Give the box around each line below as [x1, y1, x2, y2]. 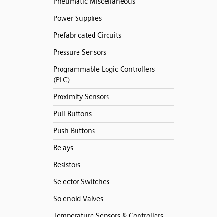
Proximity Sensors [53, 93, 109, 101]
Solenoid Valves [53, 194, 103, 203]
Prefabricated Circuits [53, 31, 121, 40]
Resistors [53, 160, 80, 169]
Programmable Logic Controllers [53, 65, 155, 74]
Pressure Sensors [53, 48, 106, 57]
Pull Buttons [53, 109, 92, 118]
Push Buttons [53, 126, 95, 135]
